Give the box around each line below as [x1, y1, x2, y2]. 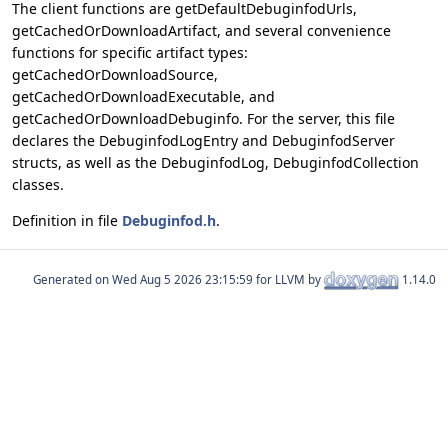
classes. [12, 175, 64, 195]
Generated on [33, 271, 112, 287]
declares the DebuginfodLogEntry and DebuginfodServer [12, 131, 395, 151]
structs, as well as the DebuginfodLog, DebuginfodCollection [12, 153, 419, 173]
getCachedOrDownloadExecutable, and [12, 87, 275, 107]
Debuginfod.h [122, 211, 216, 231]
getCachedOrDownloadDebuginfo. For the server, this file [12, 109, 395, 129]
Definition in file [12, 211, 122, 231]
